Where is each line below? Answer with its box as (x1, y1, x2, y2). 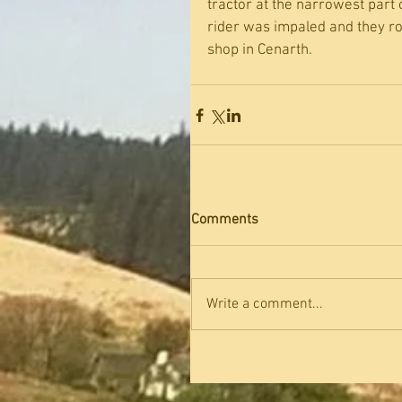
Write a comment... (206, 295, 323, 313)
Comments (191, 211, 258, 229)
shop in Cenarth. (207, 41, 312, 59)
